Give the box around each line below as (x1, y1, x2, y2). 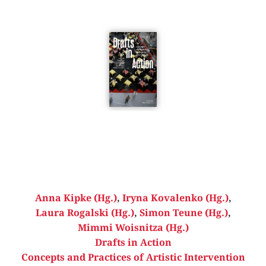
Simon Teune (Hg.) (139, 207, 228, 219)
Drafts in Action (94, 237, 172, 249)
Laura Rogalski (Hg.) (35, 207, 134, 219)
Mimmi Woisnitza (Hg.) (77, 222, 189, 234)
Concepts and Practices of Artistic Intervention (21, 252, 245, 264)
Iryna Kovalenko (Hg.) (122, 192, 229, 204)
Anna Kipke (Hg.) (34, 192, 117, 204)
